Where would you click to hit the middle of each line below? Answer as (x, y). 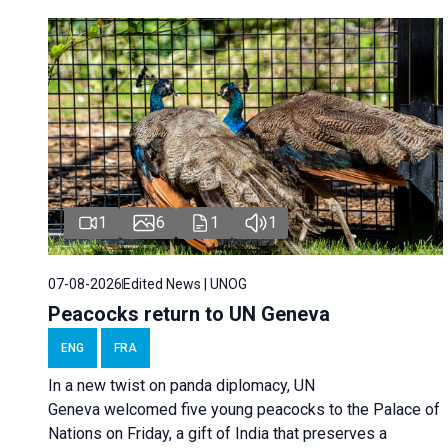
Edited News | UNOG (185, 283)
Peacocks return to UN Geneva (189, 313)
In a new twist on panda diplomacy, (171, 385)
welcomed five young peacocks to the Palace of (270, 409)
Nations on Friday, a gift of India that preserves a (217, 433)
